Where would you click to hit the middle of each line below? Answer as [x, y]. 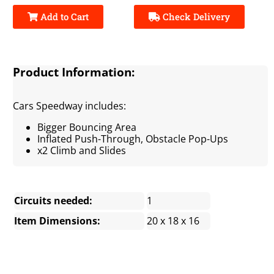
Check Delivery [195, 17]
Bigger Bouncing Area [87, 127]
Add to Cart [64, 17]
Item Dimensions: [57, 220]
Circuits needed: [54, 200]
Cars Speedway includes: [70, 106]
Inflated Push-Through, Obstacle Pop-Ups [133, 139]
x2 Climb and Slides [82, 150]
